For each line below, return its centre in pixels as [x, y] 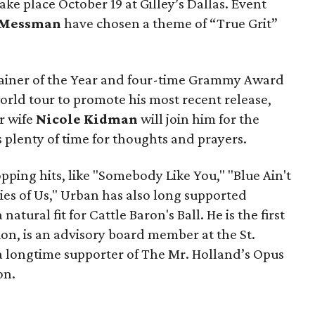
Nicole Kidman [87, 118]
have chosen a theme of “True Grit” [169, 23]
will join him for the [199, 118]
